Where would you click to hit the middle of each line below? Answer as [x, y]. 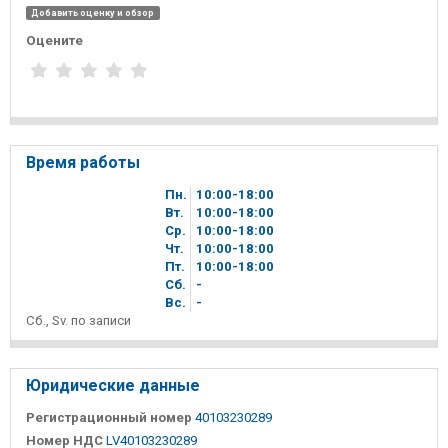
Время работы [83, 162]
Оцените [54, 41]
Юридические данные [113, 385]
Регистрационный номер [109, 417]
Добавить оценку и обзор [93, 12]
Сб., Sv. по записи [78, 320]
